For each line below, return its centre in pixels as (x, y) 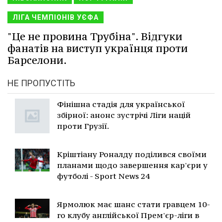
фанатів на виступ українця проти (98, 48)
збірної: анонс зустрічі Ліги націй (124, 115)
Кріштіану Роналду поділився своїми (132, 154)
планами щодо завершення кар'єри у (132, 165)
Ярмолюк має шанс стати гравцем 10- (134, 204)
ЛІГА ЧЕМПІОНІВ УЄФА (55, 17)
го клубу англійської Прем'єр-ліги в (128, 215)
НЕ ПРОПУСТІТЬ (41, 83)
